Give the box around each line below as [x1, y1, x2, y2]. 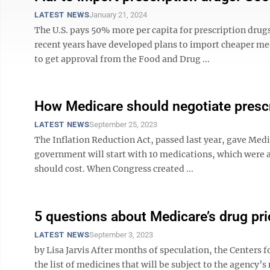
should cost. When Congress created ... [34, 163, 193, 174]
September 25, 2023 [89, 120, 158, 129]
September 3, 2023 [89, 230, 154, 239]
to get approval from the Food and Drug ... [34, 54, 210, 64]
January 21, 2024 [89, 10, 148, 19]
